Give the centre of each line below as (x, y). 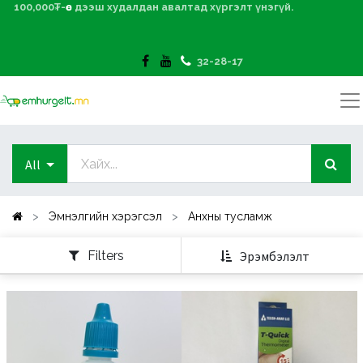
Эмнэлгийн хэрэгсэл (105, 216)
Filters (106, 255)
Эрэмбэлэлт (274, 256)
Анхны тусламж (230, 216)
